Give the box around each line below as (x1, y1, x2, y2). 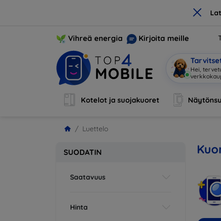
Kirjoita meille (139, 33, 189, 43)
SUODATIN (64, 147, 102, 157)
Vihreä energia (68, 33, 123, 43)
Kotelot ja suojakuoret (81, 95, 160, 105)
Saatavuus (70, 172, 106, 182)
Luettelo (82, 124, 108, 133)
